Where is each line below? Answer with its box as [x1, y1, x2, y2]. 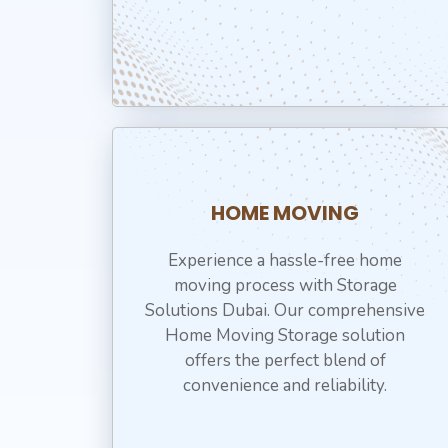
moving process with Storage [173, 274, 397, 297]
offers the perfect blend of [184, 349, 386, 372]
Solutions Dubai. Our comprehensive [145, 299, 426, 322]
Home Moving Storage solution [165, 324, 406, 347]
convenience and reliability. [183, 374, 388, 397]
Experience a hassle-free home [168, 249, 403, 272]
